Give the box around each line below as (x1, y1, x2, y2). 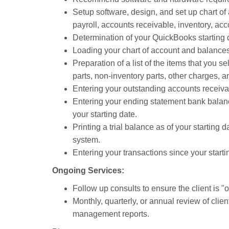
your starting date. (73, 110, 137, 119)
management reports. (73, 210, 149, 218)
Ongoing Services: (52, 166, 124, 175)
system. (73, 135, 100, 144)
